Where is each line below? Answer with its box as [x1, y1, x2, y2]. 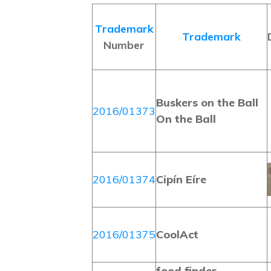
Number [103, 38, 145, 52]
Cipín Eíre [156, 172, 206, 186]
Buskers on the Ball [156, 96, 258, 109]
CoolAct [156, 227, 198, 241]
